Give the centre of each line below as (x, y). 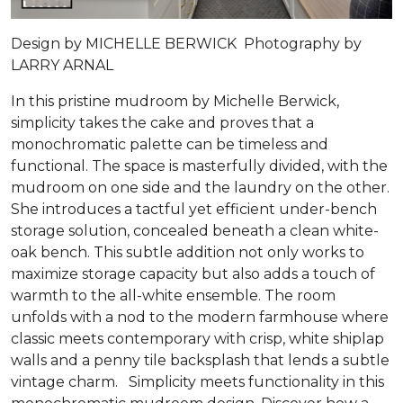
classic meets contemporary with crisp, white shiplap (197, 338)
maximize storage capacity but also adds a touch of (193, 273)
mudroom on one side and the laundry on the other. (200, 187)
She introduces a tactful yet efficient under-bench (194, 209)
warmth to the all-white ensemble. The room (173, 295)
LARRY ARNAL (62, 65)
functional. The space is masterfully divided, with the (199, 166)
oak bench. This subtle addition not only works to (188, 252)
